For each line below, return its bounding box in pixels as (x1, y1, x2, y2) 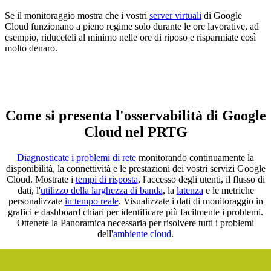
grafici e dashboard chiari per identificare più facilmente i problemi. (8, 206, 263, 217)
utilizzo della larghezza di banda (40, 184, 163, 195)
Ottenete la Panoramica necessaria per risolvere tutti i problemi (17, 217, 254, 228)
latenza (176, 184, 203, 195)
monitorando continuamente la (136, 152, 254, 163)
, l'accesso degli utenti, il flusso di (137, 174, 265, 184)
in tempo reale (64, 195, 119, 206)
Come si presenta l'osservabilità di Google (5, 108, 266, 123)
